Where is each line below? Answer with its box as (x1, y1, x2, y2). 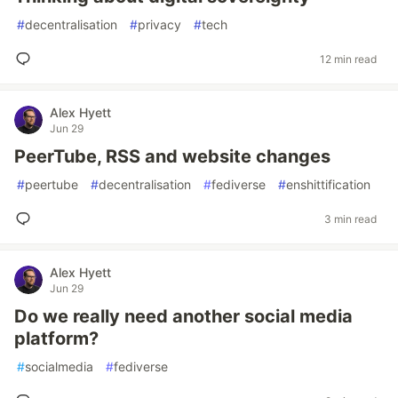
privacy (138, 17, 181, 32)
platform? (14, 328, 99, 349)
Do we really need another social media (14, 306, 353, 327)
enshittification (286, 177, 370, 192)
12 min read (320, 52, 377, 66)
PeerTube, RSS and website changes (14, 146, 330, 167)
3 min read (324, 211, 377, 226)
